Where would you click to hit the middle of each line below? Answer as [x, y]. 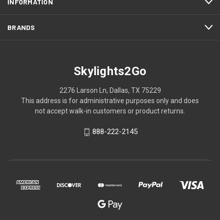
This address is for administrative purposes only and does [110, 101]
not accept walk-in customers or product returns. [110, 111]
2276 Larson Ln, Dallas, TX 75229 [110, 91]
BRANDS [21, 27]
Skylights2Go [110, 71]
